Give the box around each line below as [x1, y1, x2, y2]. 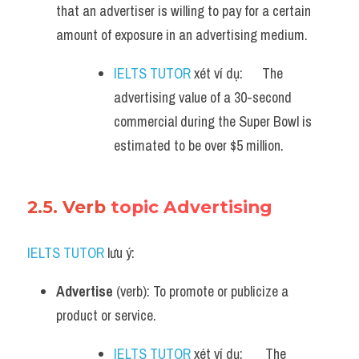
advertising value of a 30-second [114, 87, 292, 107]
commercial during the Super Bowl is [114, 111, 312, 131]
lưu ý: [104, 243, 135, 263]
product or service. [56, 305, 156, 325]
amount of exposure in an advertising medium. [56, 25, 308, 45]
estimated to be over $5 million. [114, 135, 284, 155]
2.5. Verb [27, 196, 111, 217]
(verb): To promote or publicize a [113, 281, 288, 301]
